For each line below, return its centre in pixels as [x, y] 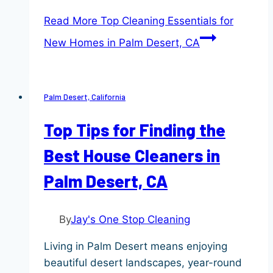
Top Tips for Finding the [135, 130]
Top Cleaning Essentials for [165, 20]
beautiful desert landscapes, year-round [143, 263]
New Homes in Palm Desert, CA [122, 42]
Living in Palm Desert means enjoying [136, 246]
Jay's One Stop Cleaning [130, 220]
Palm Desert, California [85, 97]
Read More [71, 20]
